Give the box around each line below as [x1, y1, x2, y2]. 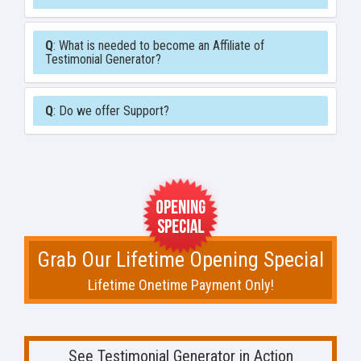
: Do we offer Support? [53, 103, 169, 119]
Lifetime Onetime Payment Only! [87, 276, 274, 294]
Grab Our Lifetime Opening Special [37, 247, 324, 272]
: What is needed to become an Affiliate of [53, 38, 264, 54]
